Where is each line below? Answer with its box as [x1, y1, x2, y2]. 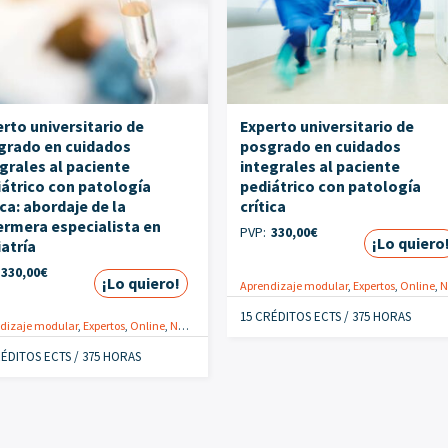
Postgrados [330, 318, 387, 334]
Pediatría [278, 318, 326, 334]
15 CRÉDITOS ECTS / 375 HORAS [240, 308, 412, 326]
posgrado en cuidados [240, 136, 402, 157]
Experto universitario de [240, 116, 415, 137]
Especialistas [207, 318, 274, 334]
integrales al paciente [240, 156, 401, 177]
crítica [240, 196, 287, 217]
